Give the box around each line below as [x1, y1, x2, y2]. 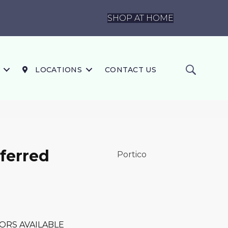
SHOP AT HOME [107, 13, 174, 23]
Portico [117, 149, 147, 159]
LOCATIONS [33, 65, 82, 75]
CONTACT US [104, 65, 156, 75]
